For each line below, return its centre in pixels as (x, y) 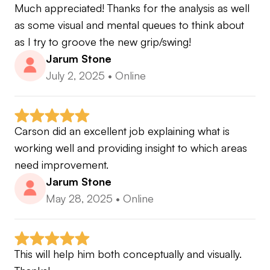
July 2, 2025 (75, 75)
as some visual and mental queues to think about (129, 24)
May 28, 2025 (79, 198)
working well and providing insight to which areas (131, 147)
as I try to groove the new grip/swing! (103, 41)
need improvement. (61, 164)
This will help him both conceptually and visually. (128, 253)
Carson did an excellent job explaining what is (122, 130)
